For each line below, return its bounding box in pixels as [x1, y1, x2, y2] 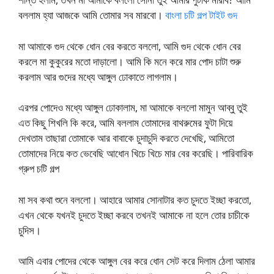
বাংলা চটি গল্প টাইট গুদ [165, 8, 237, 22]
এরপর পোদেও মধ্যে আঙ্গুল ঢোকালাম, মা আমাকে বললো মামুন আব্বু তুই [18, 100, 248, 114]
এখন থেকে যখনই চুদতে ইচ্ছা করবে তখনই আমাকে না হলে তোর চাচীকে [18, 207, 250, 222]
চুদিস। [18, 223, 41, 237]
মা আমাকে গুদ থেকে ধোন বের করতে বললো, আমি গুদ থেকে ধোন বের [18, 39, 241, 53]
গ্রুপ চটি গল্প [18, 161, 59, 176]
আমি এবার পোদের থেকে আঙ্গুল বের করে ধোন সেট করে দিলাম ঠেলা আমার [18, 254, 255, 268]
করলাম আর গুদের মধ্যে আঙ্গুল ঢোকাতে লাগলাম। [18, 69, 178, 84]
